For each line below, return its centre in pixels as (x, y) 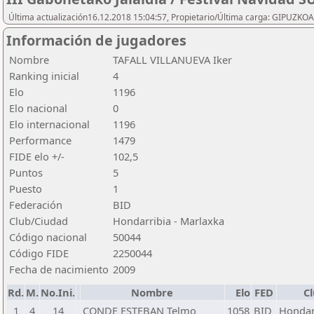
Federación (36, 205)
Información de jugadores (96, 40)
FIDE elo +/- (37, 156)
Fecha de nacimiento (59, 269)
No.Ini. (58, 292)
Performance (40, 140)
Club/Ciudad (39, 221)
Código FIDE (39, 253)
